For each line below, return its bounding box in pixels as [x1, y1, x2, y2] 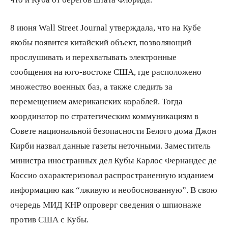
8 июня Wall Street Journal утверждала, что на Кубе [10, 22, 201, 32]
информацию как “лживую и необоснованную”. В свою [10, 185, 217, 194]
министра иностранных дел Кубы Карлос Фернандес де [10, 155, 217, 164]
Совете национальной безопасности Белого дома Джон [10, 126, 216, 135]
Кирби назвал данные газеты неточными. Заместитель [10, 140, 211, 150]
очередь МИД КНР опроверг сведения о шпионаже [10, 199, 202, 209]
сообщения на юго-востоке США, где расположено [10, 67, 202, 76]
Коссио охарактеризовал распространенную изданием [10, 170, 214, 179]
